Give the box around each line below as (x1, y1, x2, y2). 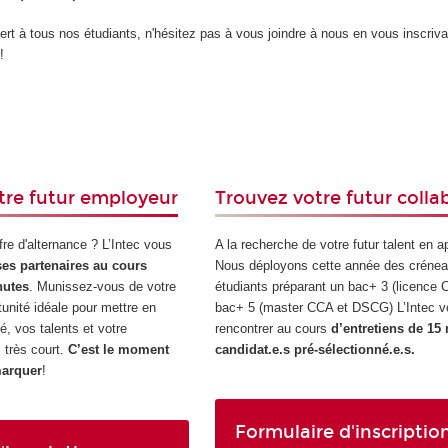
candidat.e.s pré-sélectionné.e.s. (214, 341, 415, 357)
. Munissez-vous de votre (29, 278, 177, 294)
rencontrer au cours (214, 320, 331, 336)
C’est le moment (68, 341, 170, 357)
